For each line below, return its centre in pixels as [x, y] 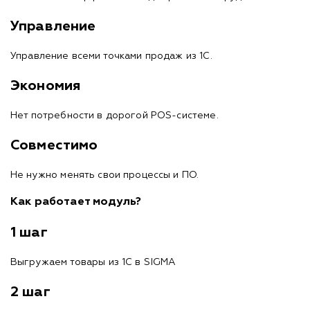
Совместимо [54, 145]
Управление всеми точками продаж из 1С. [111, 56]
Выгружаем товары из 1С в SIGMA [93, 262]
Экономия [46, 85]
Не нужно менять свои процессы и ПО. [105, 175]
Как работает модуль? [76, 202]
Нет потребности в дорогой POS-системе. [115, 115]
